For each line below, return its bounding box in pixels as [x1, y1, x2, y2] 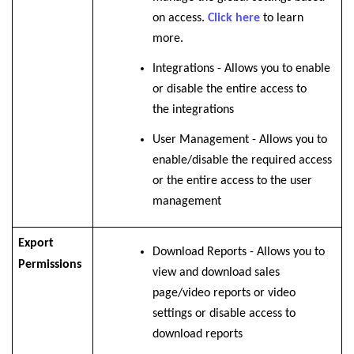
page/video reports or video [152, 287, 296, 300]
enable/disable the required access [152, 154, 332, 168]
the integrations [152, 104, 234, 117]
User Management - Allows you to [152, 134, 327, 147]
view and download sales [152, 266, 280, 280]
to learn [259, 12, 303, 25]
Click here [207, 12, 260, 25]
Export [17, 237, 54, 250]
